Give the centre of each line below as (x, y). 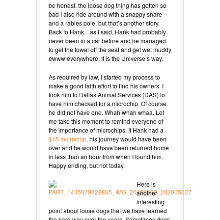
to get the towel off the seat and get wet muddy (110, 49)
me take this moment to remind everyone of (106, 121)
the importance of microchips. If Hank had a (106, 130)
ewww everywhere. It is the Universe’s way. (106, 58)
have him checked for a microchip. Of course (108, 103)
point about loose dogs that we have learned (108, 210)
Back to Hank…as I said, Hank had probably (107, 31)
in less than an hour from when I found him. (106, 156)
